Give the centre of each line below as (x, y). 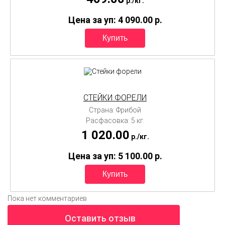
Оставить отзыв (100, 218)
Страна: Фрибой (115, 110)
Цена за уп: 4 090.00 (111, 20)
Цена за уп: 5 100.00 (111, 156)
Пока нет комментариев (47, 199)
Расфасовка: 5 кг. (115, 121)
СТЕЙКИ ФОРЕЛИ (115, 98)
